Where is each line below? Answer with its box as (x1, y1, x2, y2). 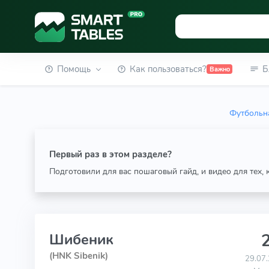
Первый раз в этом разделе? (49, 148, 172, 160)
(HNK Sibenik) (49, 250, 108, 262)
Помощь (56, 63, 91, 75)
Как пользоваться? (130, 63, 207, 75)
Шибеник (49, 230, 113, 249)
